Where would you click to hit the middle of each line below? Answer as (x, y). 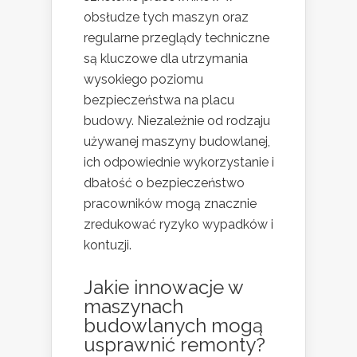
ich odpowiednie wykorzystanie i (179, 162)
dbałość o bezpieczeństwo (164, 182)
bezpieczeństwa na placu (159, 100)
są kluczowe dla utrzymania (166, 58)
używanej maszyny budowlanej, (177, 141)
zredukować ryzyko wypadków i (178, 224)
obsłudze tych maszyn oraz (166, 17)
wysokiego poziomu (143, 79)
